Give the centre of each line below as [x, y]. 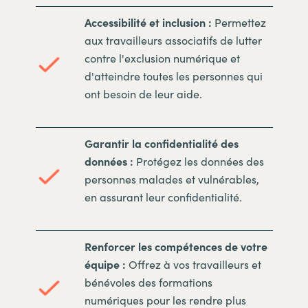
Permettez [239, 22]
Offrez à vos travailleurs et [193, 264]
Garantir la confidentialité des [161, 143]
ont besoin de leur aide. [143, 93]
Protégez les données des [198, 161]
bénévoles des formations [148, 282]
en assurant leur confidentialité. [163, 196]
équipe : [105, 264]
